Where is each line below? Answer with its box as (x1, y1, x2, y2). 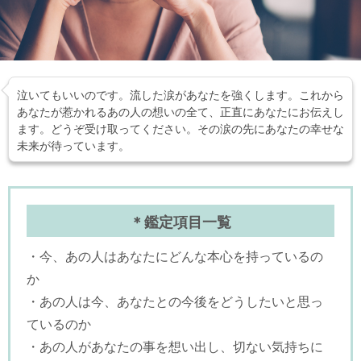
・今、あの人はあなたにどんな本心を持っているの (27, 246, 323, 265)
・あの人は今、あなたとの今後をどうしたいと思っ (27, 291, 323, 310)
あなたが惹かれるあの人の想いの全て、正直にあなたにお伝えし (17, 102, 344, 119)
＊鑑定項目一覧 (130, 210, 231, 231)
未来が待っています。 (17, 135, 130, 153)
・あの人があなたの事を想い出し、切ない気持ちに (27, 336, 323, 355)
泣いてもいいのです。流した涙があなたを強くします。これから (17, 85, 344, 102)
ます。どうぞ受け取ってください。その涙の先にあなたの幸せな (17, 118, 344, 136)
